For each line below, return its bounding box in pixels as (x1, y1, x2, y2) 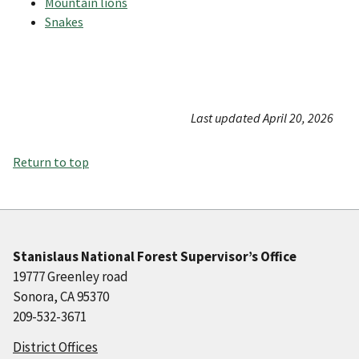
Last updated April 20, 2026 (191, 110, 333, 127)
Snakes (45, 14, 83, 30)
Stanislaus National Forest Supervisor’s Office (13, 248, 296, 266)
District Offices (13, 338, 98, 357)
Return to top (13, 154, 89, 171)
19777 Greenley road (13, 268, 128, 286)
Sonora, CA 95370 (13, 288, 109, 306)
